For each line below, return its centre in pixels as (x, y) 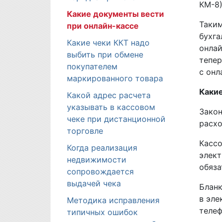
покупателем (92, 66)
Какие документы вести (115, 14)
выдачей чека (94, 183)
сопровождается (100, 171)
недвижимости (97, 160)
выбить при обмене (105, 55)
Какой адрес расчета (109, 95)
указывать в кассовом (111, 107)
